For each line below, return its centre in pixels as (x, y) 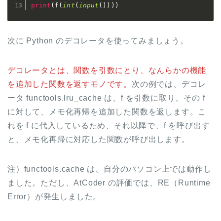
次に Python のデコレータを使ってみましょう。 (98, 41)
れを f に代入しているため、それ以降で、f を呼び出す (109, 126)
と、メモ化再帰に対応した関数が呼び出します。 (99, 140)
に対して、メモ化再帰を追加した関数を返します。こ (107, 112)
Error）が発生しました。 (55, 197)
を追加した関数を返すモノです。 (70, 84)
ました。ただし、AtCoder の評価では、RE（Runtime (109, 183)
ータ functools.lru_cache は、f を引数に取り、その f (106, 98)
